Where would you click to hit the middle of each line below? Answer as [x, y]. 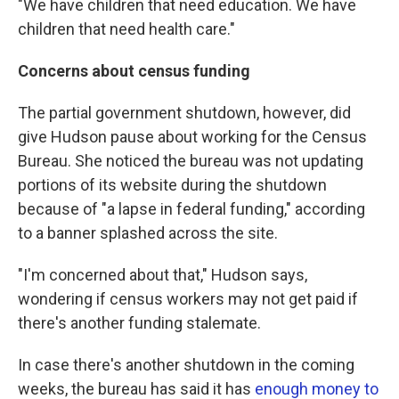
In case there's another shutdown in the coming [186, 365]
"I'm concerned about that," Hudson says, [163, 275]
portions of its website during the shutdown [172, 185]
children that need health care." [126, 29]
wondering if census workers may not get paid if [188, 299]
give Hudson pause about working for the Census [192, 137]
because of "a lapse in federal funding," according [191, 209]
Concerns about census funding [134, 71]
